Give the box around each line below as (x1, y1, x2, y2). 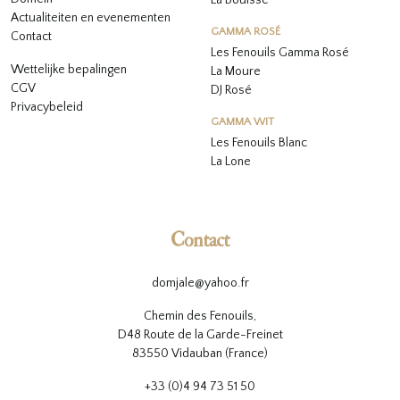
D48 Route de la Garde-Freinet (117, 328, 283, 342)
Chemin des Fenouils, (144, 309, 256, 323)
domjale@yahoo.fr (151, 276, 249, 290)
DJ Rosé (211, 83, 252, 97)
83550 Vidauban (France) (132, 346, 268, 361)
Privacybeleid (11, 100, 83, 114)
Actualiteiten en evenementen (11, 11, 171, 25)
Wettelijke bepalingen (11, 62, 127, 77)
